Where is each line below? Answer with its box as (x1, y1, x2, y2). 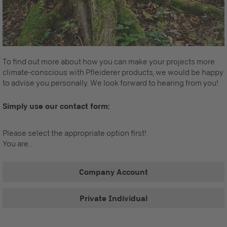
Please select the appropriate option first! (3, 129, 146, 138)
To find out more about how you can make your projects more (3, 57, 215, 66)
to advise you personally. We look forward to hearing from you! (3, 79, 218, 88)
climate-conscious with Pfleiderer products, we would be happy (3, 68, 223, 77)
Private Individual (80, 194, 147, 203)
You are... (3, 139, 33, 148)
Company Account (79, 168, 148, 176)
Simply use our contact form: (3, 102, 110, 110)
